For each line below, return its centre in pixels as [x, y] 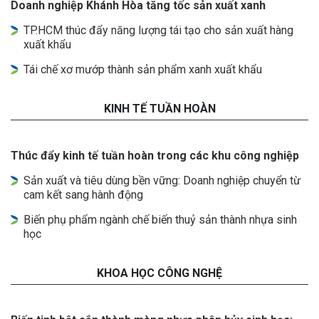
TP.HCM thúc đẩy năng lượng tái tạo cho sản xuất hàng [158, 31]
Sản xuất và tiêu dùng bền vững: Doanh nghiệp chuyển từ [162, 181]
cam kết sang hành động [83, 195]
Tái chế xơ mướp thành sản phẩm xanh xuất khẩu [143, 70]
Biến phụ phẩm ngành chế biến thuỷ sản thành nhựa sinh [160, 220]
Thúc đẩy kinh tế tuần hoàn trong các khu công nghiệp [155, 156]
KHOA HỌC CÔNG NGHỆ [159, 273]
